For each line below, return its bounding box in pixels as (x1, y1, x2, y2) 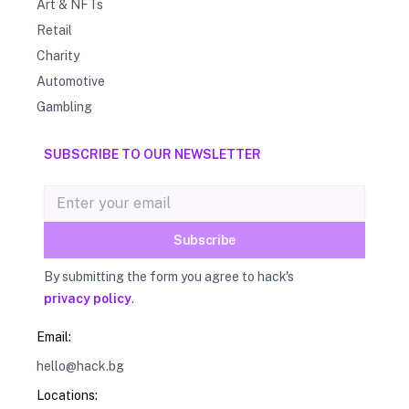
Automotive (37, 74, 105, 89)
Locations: (37, 388, 98, 404)
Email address (43, 186, 139, 204)
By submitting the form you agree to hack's (44, 269, 294, 285)
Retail (37, 23, 72, 38)
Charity (37, 48, 79, 64)
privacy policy (44, 291, 131, 307)
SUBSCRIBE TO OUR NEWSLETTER (44, 147, 261, 163)
